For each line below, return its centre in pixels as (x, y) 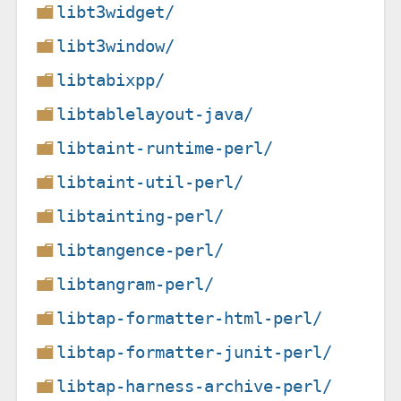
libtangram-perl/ (136, 284)
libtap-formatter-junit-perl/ (195, 352)
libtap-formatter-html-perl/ (190, 318)
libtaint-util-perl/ (150, 182)
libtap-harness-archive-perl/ (195, 386)
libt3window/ (116, 46)
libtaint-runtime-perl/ (165, 148)
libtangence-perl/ (141, 250)
